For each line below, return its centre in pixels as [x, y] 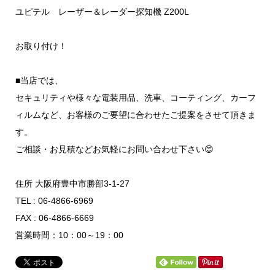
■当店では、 [39, 81]
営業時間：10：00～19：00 [69, 235]
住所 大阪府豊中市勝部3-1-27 [72, 184]
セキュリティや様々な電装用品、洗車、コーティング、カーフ [135, 98]
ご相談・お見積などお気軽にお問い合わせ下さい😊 [114, 149]
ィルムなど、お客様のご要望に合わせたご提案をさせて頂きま [135, 115]
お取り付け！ [41, 46]
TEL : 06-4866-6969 [54, 201]
